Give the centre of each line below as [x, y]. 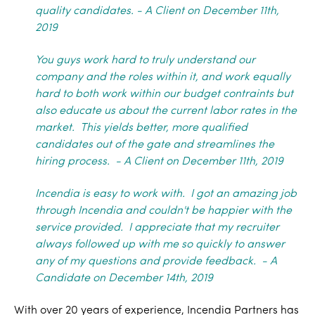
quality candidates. [86, 11]
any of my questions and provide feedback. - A [156, 262]
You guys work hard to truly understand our [145, 60]
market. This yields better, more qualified [141, 128]
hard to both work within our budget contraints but [164, 94]
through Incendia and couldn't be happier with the [163, 211]
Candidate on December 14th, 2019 [124, 278]
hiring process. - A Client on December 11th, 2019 [159, 162]
